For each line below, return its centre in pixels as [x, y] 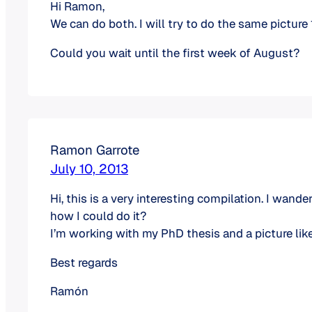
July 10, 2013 [89, 169]
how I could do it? [98, 216]
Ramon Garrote [95, 150]
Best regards [84, 262]
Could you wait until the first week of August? [175, 53]
